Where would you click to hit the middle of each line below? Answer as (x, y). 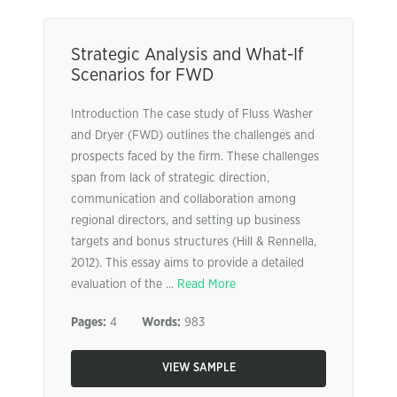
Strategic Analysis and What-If (187, 55)
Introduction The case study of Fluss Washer (192, 114)
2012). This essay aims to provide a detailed (187, 263)
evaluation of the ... (124, 284)
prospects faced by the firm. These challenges (195, 157)
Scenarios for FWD (142, 75)
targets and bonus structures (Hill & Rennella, (194, 242)
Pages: (89, 323)
